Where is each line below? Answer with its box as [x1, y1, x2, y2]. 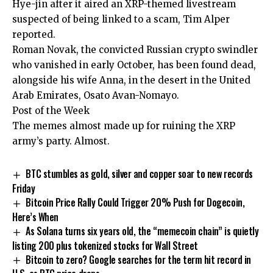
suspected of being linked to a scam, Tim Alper [12, 13, 230, 25]
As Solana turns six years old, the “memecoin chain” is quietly [26, 223, 259, 238]
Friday [12, 180, 35, 196]
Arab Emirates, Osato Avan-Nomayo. [12, 89, 179, 101]
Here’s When [12, 209, 58, 224]
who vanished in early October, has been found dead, [12, 58, 256, 71]
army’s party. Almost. [12, 135, 110, 147]
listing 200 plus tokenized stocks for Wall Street [12, 238, 198, 253]
